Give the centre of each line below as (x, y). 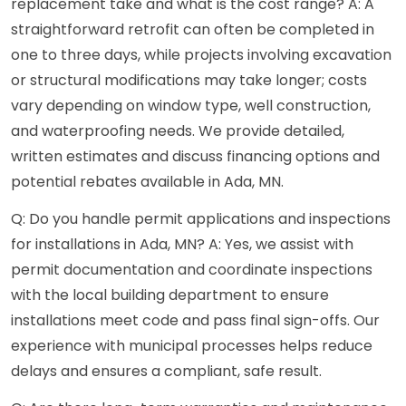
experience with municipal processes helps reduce (192, 346)
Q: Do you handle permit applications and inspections (201, 219)
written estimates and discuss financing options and (195, 157)
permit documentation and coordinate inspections (192, 270)
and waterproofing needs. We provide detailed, (178, 131)
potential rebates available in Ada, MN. (147, 182)
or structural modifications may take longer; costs (189, 81)
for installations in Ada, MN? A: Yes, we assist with (182, 245)
